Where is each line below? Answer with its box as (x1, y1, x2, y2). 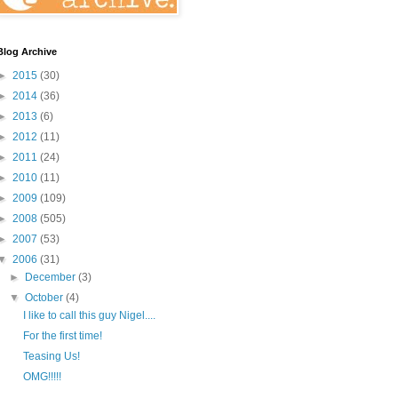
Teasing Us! (22, 350, 80, 362)
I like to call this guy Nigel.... (22, 309, 155, 322)
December (25, 271, 79, 283)
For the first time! (22, 330, 102, 342)
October (25, 291, 67, 304)
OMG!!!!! (22, 370, 61, 383)
